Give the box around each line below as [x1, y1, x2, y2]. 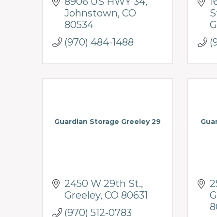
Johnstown [64, 7, 118, 19]
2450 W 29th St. [64, 177, 141, 189]
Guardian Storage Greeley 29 [54, 117, 161, 126]
